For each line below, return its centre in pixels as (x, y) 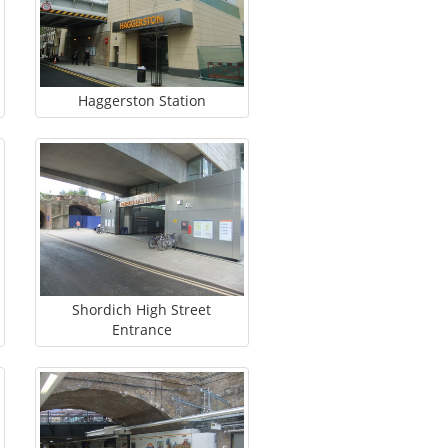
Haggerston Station (141, 101)
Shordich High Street (142, 310)
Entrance (141, 330)
